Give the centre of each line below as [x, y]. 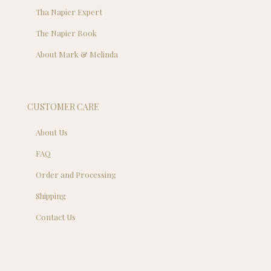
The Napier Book [67, 33]
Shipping [51, 195]
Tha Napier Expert [69, 11]
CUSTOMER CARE [63, 106]
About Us [52, 132]
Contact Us [56, 217]
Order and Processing [76, 174]
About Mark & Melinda [77, 54]
